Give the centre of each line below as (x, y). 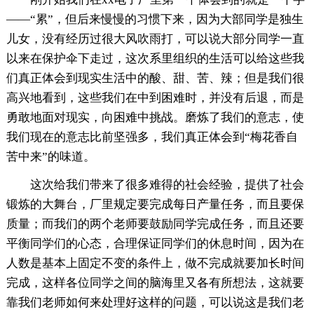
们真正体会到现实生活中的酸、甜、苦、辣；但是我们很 (155, 78)
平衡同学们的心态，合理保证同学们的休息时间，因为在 (155, 244)
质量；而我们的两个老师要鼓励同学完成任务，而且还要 (155, 224)
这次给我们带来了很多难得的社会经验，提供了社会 (167, 185)
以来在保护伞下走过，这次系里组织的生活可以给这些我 (155, 59)
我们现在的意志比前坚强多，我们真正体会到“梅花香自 (152, 137)
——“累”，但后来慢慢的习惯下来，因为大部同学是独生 (155, 20)
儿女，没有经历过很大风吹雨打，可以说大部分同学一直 (155, 39)
